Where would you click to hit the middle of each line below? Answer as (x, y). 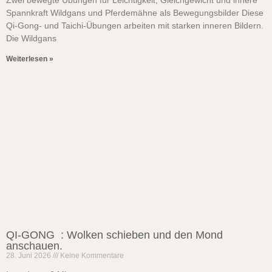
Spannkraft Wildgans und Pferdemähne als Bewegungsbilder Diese (135, 13)
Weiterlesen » (30, 59)
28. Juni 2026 (29, 256)
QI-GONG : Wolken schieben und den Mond (114, 235)
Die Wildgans (31, 38)
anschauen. (36, 246)
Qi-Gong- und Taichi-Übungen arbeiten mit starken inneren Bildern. (135, 25)
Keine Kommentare (91, 256)
